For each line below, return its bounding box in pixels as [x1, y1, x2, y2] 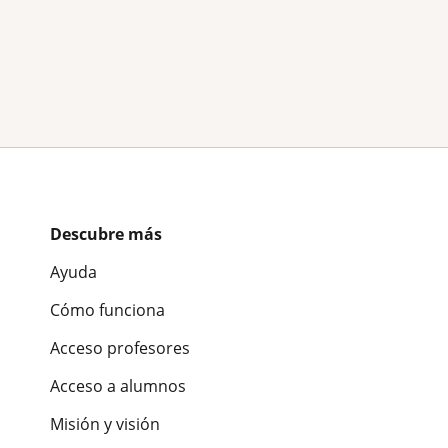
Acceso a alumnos [50, 375, 186, 398]
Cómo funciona [50, 299, 165, 322]
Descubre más [50, 223, 162, 246]
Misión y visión [50, 413, 160, 436]
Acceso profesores [50, 337, 190, 360]
